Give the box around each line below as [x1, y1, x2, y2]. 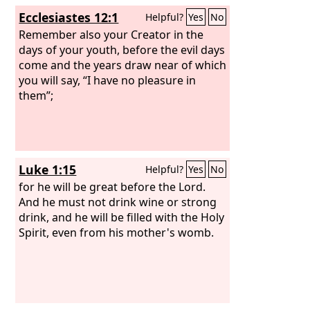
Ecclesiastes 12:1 [19, 9, 119, 26]
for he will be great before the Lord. [19, 179, 206, 194]
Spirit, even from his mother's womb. [19, 224, 215, 240]
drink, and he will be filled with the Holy [19, 209, 225, 225]
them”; [19, 87, 54, 103]
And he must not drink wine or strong [19, 194, 217, 210]
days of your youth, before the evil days [19, 42, 226, 57]
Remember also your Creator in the [19, 26, 204, 42]
